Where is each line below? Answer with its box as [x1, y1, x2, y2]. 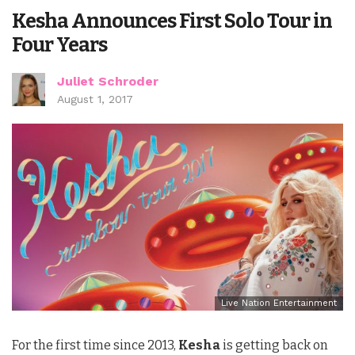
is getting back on [220, 337, 328, 353]
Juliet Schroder [57, 74, 158, 90]
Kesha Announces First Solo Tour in [12, 9, 332, 34]
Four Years [12, 32, 107, 58]
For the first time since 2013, [12, 337, 178, 353]
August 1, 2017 [57, 93, 133, 106]
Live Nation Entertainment [221, 297, 337, 308]
